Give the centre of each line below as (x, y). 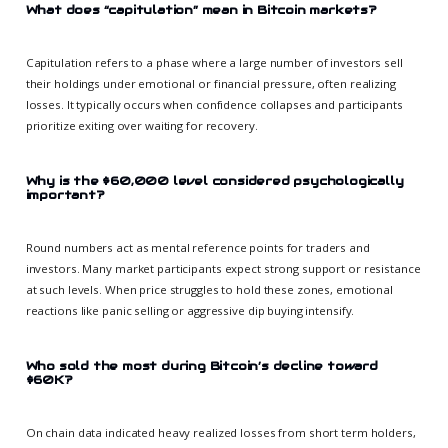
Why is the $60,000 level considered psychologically (214, 180)
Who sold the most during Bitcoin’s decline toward (201, 365)
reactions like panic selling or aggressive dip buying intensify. (190, 311)
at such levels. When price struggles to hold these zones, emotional (209, 290)
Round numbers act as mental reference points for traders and (197, 248)
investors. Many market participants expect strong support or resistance (223, 269)
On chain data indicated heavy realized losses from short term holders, (220, 432)
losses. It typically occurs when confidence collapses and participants (214, 105)
